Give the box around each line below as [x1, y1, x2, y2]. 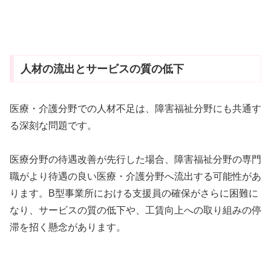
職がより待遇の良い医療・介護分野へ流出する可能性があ [10, 171, 261, 182]
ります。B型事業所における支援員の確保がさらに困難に [10, 188, 258, 199]
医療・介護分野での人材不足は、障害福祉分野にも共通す [10, 103, 261, 114]
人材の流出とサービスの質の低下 [20, 62, 184, 75]
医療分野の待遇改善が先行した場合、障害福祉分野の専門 [10, 154, 261, 165]
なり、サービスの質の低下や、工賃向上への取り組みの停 [10, 205, 261, 216]
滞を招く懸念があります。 [10, 222, 126, 233]
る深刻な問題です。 [10, 120, 97, 131]
